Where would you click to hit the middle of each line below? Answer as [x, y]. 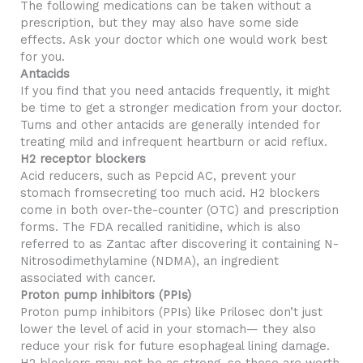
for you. [42, 56]
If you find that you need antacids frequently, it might [175, 90]
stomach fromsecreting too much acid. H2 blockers [170, 192]
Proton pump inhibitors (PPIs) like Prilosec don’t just [171, 312]
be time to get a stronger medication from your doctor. [181, 107]
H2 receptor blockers [83, 158]
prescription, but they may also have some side [159, 22]
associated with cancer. [88, 278]
